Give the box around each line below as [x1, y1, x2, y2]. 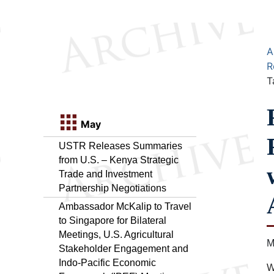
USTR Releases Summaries [59, 140, 182, 151]
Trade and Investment [59, 168, 152, 179]
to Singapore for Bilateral [59, 215, 166, 226]
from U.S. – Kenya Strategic [59, 154, 179, 165]
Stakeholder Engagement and [59, 243, 188, 254]
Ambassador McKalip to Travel [59, 201, 191, 212]
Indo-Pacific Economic [59, 257, 156, 268]
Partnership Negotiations [59, 182, 166, 193]
